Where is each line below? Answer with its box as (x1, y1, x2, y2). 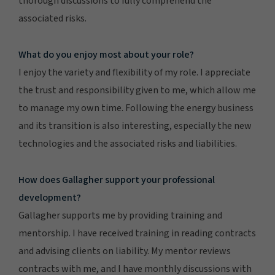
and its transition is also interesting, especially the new (18, 119, 252, 133)
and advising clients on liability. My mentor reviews (18, 244, 231, 258)
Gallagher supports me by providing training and (18, 209, 222, 222)
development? (18, 191, 81, 204)
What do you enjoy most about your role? (18, 48, 194, 61)
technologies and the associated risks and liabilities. (18, 137, 237, 150)
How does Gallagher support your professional (18, 173, 215, 187)
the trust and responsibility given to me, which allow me (18, 83, 256, 97)
